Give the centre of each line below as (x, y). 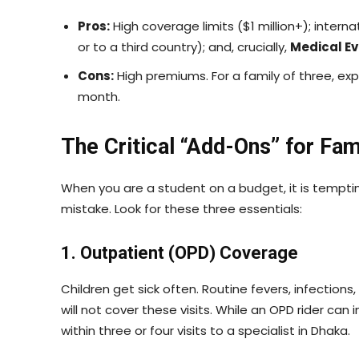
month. (99, 97)
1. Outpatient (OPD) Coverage (179, 253)
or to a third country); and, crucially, (184, 47)
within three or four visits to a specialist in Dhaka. (206, 331)
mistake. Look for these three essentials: (182, 209)
